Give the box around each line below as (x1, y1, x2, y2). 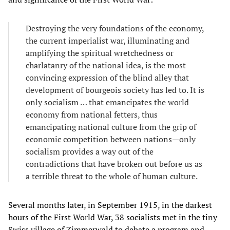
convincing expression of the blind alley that (26, 72, 189, 84)
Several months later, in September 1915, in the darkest (8, 199, 212, 211)
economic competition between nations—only (26, 133, 196, 145)
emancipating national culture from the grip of (26, 121, 196, 133)
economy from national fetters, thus (26, 109, 158, 121)
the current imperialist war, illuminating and (26, 35, 189, 47)
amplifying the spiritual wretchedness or (26, 47, 174, 59)
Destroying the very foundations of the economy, (26, 23, 204, 34)
